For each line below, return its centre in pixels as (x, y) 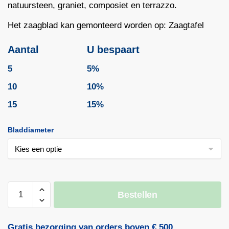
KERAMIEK (27, 199)
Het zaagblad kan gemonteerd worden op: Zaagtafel (106, 26)
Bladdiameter (31, 130)
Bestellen (138, 195)
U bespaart (113, 50)
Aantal (23, 50)
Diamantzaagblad (36, 187)
